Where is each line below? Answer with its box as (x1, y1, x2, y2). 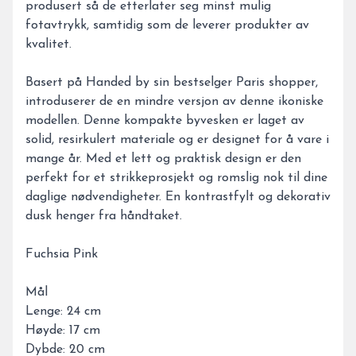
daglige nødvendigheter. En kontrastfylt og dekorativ (25, 191, 331, 203)
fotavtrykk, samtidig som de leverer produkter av (25, 19, 309, 32)
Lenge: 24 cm (25, 305, 101, 318)
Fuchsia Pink (25, 248, 98, 261)
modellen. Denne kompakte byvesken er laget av (25, 114, 304, 127)
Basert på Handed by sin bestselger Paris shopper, (25, 76, 318, 89)
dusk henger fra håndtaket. (25, 210, 182, 222)
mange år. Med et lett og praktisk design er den (25, 153, 301, 165)
